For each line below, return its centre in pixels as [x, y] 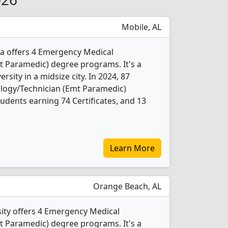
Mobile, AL [140, 27]
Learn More [132, 148]
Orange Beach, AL [126, 186]
